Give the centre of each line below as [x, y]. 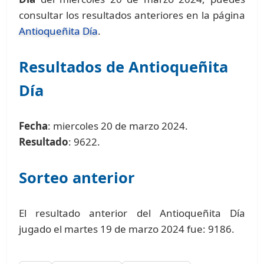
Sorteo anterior [77, 178]
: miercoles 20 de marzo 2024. [118, 126]
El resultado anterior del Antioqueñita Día [132, 213]
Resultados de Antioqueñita [124, 67]
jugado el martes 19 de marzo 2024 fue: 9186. [127, 229]
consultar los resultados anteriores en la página [132, 15]
